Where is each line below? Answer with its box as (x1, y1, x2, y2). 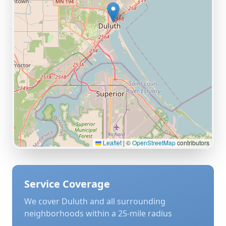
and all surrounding (88, 196, 165, 207)
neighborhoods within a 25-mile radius (24, 208, 172, 219)
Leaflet (101, 138, 122, 147)
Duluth (62, 196, 88, 207)
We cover (24, 196, 62, 207)
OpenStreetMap (132, 138, 176, 147)
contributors (176, 138, 209, 147)
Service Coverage (24, 177, 110, 191)
